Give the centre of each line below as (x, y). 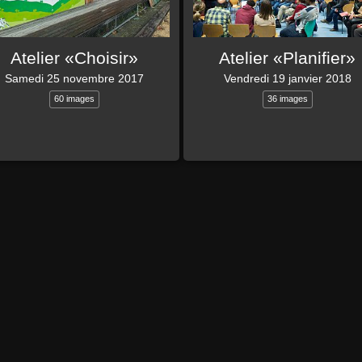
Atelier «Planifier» (288, 59)
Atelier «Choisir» (75, 59)
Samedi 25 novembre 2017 (75, 79)
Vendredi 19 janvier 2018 (287, 79)
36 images (287, 98)
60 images (75, 98)
